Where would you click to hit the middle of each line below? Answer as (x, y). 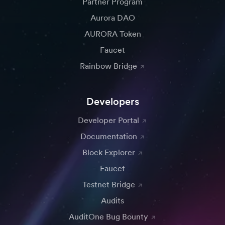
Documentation (108, 136)
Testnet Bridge (108, 185)
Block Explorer (108, 152)
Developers (113, 101)
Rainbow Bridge (108, 66)
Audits (113, 201)
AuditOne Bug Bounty (108, 217)
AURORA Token (113, 34)
